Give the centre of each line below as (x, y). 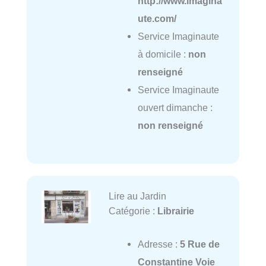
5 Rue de (199, 244)
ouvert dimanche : (175, 107)
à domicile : (163, 54)
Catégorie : (133, 210)
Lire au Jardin (137, 196)
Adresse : (159, 244)
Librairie (175, 210)
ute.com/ (157, 18)
